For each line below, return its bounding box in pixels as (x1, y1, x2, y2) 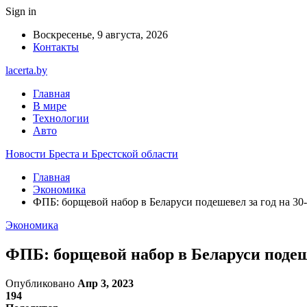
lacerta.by (5, 64, 47, 76)
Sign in (5, 5, 36, 17)
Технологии (33, 112, 89, 124)
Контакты (33, 41, 79, 53)
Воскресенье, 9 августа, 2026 (33, 29, 168, 40)
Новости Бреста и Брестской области (5, 148, 178, 160)
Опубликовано (5, 277, 77, 289)
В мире (33, 100, 66, 112)
